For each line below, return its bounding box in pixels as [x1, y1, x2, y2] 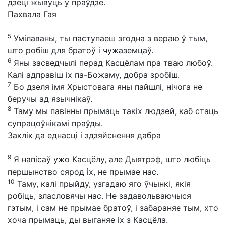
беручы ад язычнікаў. [8, 94, 92, 104]
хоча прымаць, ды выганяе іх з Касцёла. [8, 215, 168, 225]
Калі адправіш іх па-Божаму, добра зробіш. [8, 70, 180, 80]
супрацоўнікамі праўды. [8, 118, 103, 128]
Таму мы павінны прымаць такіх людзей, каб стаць [11, 106, 218, 116]
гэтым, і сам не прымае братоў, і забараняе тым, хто [8, 203, 218, 213]
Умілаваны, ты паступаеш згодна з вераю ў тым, [11, 33, 207, 43]
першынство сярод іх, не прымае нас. [8, 166, 158, 177]
